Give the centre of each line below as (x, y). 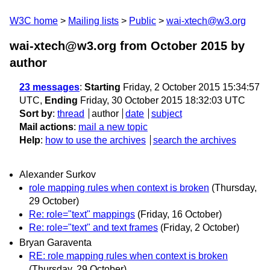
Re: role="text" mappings (82, 215)
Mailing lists (93, 21)
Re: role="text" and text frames (93, 228)
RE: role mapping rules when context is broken (128, 256)
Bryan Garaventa (55, 243)
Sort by (36, 114)
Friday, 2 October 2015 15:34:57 (190, 87)
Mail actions (46, 127)
